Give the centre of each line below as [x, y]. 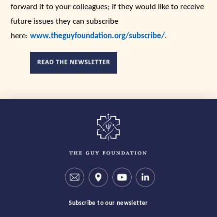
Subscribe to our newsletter [108, 203]
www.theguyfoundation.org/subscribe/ [98, 36]
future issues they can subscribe [65, 22]
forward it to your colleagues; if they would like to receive [108, 7]
